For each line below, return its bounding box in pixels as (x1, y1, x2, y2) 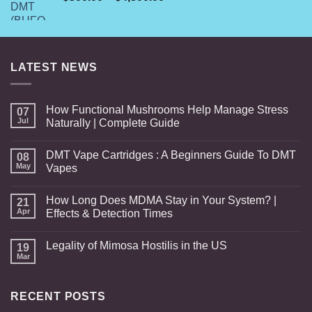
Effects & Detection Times (46, 208, 173, 220)
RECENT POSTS (10, 290, 106, 303)
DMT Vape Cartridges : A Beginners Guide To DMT (46, 149, 296, 162)
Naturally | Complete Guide (46, 117, 180, 130)
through (164, 33, 201, 46)
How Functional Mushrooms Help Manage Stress (46, 104, 288, 116)
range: (164, 4, 195, 17)
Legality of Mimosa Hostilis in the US (46, 240, 227, 252)
